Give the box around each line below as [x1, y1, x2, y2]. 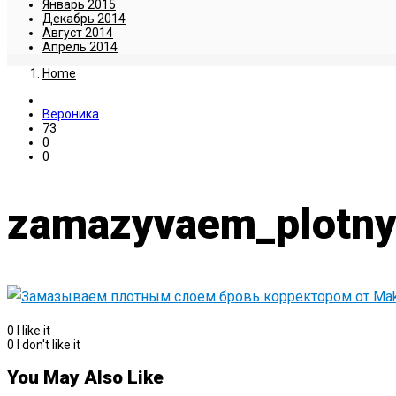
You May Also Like [7, 367, 164, 389]
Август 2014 [42, 26, 113, 41]
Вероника [42, 107, 99, 122]
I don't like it [17, 337, 80, 352]
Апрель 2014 [42, 40, 118, 55]
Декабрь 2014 [42, 11, 126, 27]
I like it [17, 323, 50, 338]
